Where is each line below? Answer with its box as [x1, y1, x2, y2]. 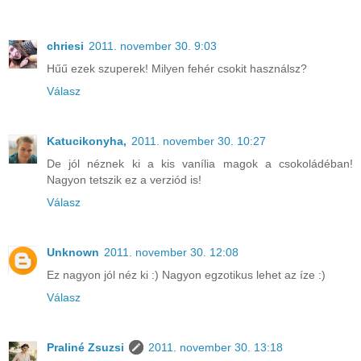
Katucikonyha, [47, 134, 127, 147]
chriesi [47, 39, 84, 52]
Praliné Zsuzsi [47, 340, 124, 354]
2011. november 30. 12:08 [104, 245, 239, 259]
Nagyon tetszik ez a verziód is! [47, 172, 201, 186]
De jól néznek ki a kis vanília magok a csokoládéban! [47, 156, 353, 170]
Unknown [47, 245, 99, 259]
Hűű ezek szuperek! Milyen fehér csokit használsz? [47, 61, 307, 75]
